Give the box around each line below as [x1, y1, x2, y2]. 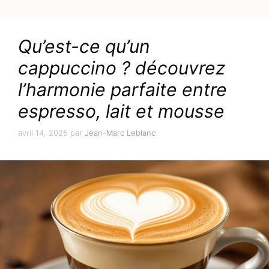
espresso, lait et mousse [18, 100, 225, 122]
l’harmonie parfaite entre [18, 79, 227, 101]
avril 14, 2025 [18, 127, 68, 138]
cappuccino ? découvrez [18, 57, 225, 79]
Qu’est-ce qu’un [18, 35, 150, 58]
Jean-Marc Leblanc [85, 127, 156, 138]
